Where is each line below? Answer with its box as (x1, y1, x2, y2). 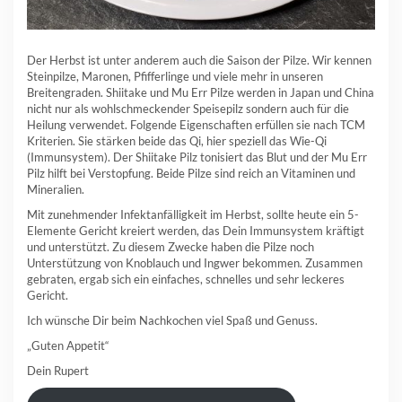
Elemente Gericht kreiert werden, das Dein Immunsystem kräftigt (27, 223, 364, 239)
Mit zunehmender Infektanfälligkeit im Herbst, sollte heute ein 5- (27, 207, 359, 223)
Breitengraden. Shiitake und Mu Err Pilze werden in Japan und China (27, 85, 374, 100)
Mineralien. (27, 182, 84, 197)
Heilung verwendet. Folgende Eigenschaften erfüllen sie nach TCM (27, 118, 365, 133)
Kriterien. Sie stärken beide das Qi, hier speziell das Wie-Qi (27, 134, 327, 149)
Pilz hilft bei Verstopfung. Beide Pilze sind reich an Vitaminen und (27, 166, 355, 181)
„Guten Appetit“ (27, 338, 109, 354)
